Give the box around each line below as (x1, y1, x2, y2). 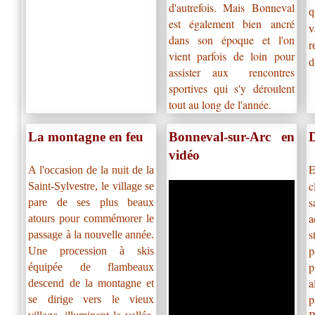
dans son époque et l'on (168, 32, 295, 48)
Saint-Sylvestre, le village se (28, 179, 155, 192)
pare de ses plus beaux (28, 195, 155, 208)
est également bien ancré (168, 16, 295, 32)
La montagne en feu (28, 129, 144, 144)
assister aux (168, 65, 242, 80)
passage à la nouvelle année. (28, 228, 155, 240)
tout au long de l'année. (168, 97, 271, 112)
